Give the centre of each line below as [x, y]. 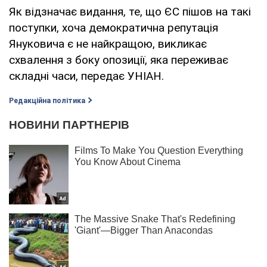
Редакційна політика [47, 100]
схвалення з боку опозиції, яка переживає [119, 60]
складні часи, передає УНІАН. [86, 76]
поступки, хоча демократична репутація [114, 27]
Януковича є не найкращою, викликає [108, 44]
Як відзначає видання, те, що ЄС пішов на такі [130, 11]
